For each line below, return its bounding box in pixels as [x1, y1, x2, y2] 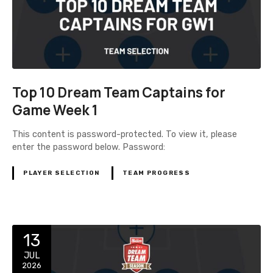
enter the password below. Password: [12, 141, 165, 152]
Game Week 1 [12, 101, 98, 120]
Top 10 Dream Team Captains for [12, 83, 225, 102]
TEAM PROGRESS [122, 169, 191, 177]
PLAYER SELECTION [23, 169, 100, 177]
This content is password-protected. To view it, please [12, 129, 237, 140]
